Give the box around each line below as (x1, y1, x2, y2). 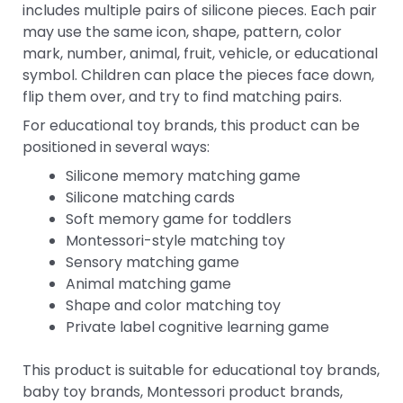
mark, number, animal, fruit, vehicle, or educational (22, 42, 378, 64)
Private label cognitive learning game (66, 316, 329, 337)
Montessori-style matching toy (66, 229, 285, 251)
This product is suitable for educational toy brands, (22, 359, 380, 381)
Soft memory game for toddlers (66, 208, 291, 229)
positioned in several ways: (22, 136, 210, 157)
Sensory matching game (66, 251, 239, 273)
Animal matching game (66, 273, 231, 294)
